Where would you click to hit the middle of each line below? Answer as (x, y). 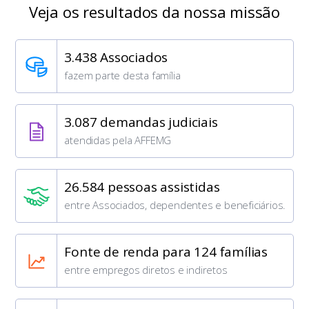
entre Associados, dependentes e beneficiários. (175, 205)
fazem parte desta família (122, 76)
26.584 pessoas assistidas (142, 187)
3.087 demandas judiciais (141, 122)
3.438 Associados (116, 58)
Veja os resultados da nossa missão (154, 12)
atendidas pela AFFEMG (118, 140)
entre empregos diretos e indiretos (146, 270)
